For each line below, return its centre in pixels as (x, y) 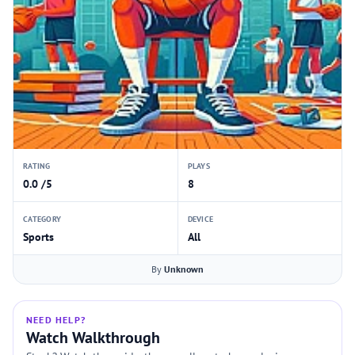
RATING (37, 166)
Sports (38, 237)
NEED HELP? (56, 320)
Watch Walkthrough (93, 338)
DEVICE (200, 219)
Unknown (184, 269)
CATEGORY (42, 219)
